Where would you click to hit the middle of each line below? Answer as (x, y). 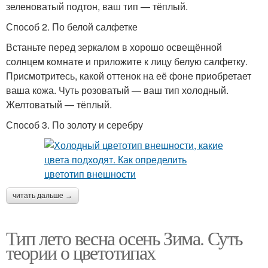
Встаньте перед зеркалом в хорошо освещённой (114, 47)
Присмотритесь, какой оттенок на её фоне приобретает (129, 76)
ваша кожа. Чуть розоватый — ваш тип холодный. (117, 90)
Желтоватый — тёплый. (59, 104)
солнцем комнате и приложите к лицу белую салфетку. (127, 61)
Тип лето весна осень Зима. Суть (124, 238)
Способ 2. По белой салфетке (72, 27)
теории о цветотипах (81, 252)
